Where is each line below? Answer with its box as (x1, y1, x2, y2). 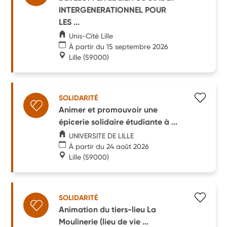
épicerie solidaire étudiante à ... (59, 117, 178, 127)
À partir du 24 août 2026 (69, 142, 149, 150)
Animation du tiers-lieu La (59, 204, 157, 214)
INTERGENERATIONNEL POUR (59, 5, 167, 15)
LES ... (59, 17, 80, 27)
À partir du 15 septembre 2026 (69, 42, 169, 51)
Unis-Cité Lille (69, 31, 113, 40)
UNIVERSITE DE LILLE (69, 131, 134, 140)
